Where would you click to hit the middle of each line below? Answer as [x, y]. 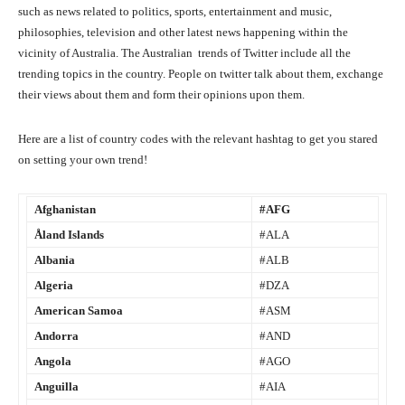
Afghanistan [65, 210]
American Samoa [79, 311]
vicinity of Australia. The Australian [107, 53]
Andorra [57, 336]
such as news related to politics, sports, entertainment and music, [175, 12]
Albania [55, 260]
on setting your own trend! [83, 160]
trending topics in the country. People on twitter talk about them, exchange [201, 74]
